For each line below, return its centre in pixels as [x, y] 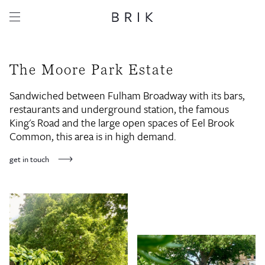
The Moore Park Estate [92, 70]
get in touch [29, 159]
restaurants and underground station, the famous [119, 109]
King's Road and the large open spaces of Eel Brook [122, 123]
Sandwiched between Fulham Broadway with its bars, [127, 96]
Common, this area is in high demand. [94, 136]
